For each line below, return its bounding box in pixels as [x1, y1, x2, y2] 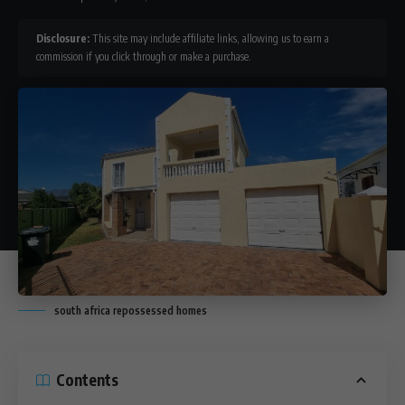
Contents [56, 370, 118, 391]
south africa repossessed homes [54, 303, 207, 317]
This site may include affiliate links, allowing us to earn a [89, 32, 329, 45]
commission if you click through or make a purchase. [36, 50, 251, 63]
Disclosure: [36, 32, 89, 45]
